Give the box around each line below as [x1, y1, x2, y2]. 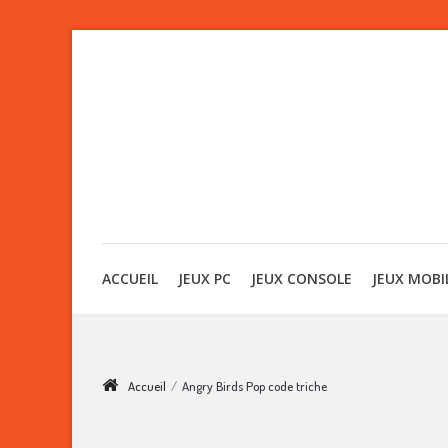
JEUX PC [178, 269, 231, 288]
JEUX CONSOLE [251, 269, 352, 288]
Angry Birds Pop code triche [182, 378, 327, 394]
